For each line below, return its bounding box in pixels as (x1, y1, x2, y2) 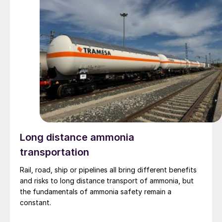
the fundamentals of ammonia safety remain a (20, 187, 171, 196)
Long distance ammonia (20, 131, 134, 144)
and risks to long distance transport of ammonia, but (20, 176, 194, 185)
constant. (20, 198, 51, 207)
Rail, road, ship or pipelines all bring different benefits (20, 166, 197, 174)
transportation (20, 146, 89, 159)
